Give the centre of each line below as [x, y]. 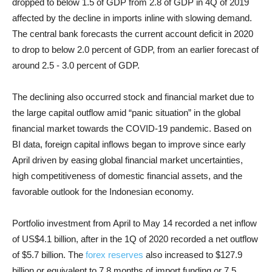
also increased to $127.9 [193, 255]
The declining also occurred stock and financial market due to [133, 97]
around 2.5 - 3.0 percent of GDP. [76, 65]
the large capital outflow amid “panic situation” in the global [126, 113]
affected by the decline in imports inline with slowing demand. [132, 18]
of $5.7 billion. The [49, 255]
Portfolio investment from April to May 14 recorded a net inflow [134, 223]
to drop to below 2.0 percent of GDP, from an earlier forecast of [135, 49]
